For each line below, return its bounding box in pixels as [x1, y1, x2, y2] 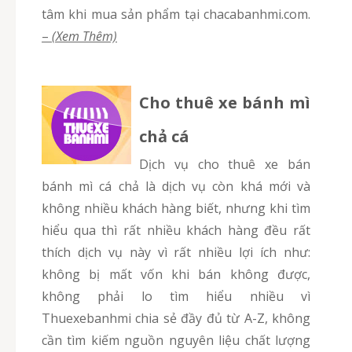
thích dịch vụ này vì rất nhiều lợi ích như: [42, 244, 310, 262]
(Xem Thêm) [52, 27, 117, 46]
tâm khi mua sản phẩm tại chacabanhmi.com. [42, 5, 310, 24]
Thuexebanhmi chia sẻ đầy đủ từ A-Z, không [42, 310, 310, 328]
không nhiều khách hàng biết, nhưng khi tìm [42, 200, 310, 218]
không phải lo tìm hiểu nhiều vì [42, 288, 310, 306]
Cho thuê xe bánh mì [139, 92, 310, 114]
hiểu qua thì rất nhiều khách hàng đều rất [42, 222, 310, 240]
